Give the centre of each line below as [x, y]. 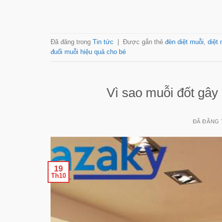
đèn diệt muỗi [184, 42]
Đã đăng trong [72, 42]
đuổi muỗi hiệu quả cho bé [88, 52]
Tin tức [103, 42]
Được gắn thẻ [144, 42]
